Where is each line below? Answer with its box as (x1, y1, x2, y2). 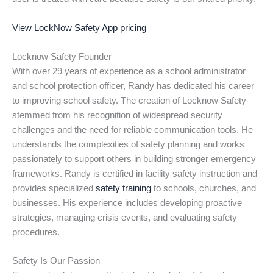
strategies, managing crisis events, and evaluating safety (12, 212, 237, 222)
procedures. (12, 227, 60, 237)
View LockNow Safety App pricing (12, 23, 146, 33)
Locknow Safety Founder (12, 51, 112, 62)
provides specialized (12, 183, 96, 193)
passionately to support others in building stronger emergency (12, 154, 256, 164)
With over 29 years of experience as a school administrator (12, 66, 246, 76)
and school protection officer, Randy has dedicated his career (12, 80, 254, 91)
